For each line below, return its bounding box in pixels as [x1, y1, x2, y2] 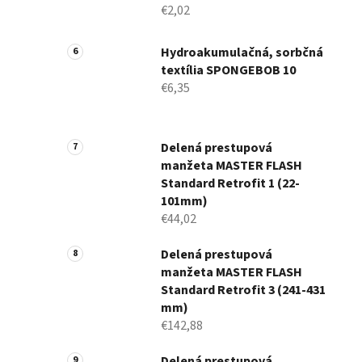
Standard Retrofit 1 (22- [161, 175, 300, 193]
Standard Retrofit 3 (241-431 [161, 281, 326, 300]
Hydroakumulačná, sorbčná [161, 44, 323, 62]
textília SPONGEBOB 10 [161, 61, 296, 80]
